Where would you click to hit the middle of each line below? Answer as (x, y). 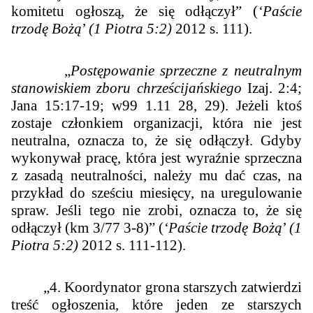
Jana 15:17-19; (61, 106)
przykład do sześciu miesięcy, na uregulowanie (156, 193)
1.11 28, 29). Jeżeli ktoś (223, 106)
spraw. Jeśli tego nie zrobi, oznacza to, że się (156, 211)
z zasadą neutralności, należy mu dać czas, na (156, 176)
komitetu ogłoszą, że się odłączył (124, 12)
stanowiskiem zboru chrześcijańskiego (129, 88)
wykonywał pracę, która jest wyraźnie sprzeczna (156, 158)
